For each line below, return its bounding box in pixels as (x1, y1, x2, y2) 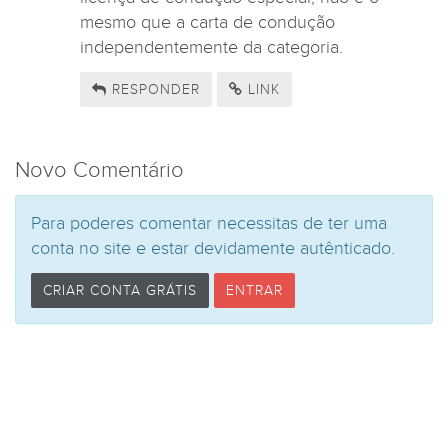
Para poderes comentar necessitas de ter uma (31, 212, 387, 234)
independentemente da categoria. (80, 36, 343, 58)
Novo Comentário (15, 157, 184, 184)
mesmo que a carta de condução (80, 11, 335, 33)
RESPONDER (107, 81, 200, 99)
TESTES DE (25, 76, 123, 101)
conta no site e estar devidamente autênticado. (31, 237, 395, 259)
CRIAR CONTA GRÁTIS (43, 282, 197, 300)
